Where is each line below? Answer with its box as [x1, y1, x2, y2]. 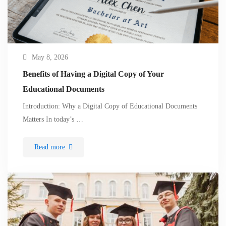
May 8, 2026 [32, 53, 68, 61]
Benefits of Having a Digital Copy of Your [23, 69, 164, 78]
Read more [34, 143, 65, 151]
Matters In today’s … [23, 115, 83, 123]
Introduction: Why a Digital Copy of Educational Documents [23, 102, 197, 110]
